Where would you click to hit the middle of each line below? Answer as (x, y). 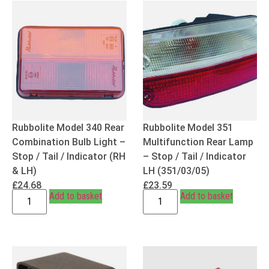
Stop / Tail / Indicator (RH (69, 156)
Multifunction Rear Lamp (198, 142)
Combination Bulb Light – (69, 142)
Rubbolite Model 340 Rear (68, 127)
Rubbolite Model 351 (188, 127)
